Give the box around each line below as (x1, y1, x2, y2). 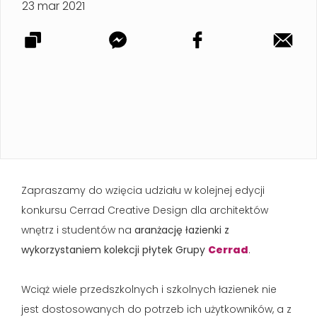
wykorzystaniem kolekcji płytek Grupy (21, 242, 208, 257)
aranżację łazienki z (134, 222, 229, 237)
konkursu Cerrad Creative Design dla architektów (21, 202, 268, 217)
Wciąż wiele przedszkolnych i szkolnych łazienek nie (21, 282, 277, 296)
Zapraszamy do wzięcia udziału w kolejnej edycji (21, 183, 265, 197)
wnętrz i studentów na (21, 222, 134, 237)
